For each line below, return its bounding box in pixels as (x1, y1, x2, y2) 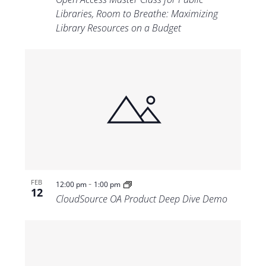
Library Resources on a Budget (55, 21, 181, 34)
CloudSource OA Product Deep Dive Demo (55, 192, 227, 206)
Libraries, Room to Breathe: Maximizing (55, 7, 218, 20)
